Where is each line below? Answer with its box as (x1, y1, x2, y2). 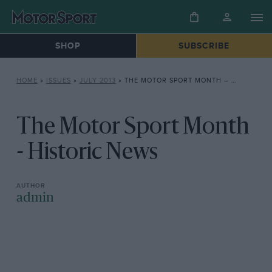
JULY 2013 (79, 76, 116, 85)
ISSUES (46, 76, 71, 85)
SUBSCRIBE (178, 41, 230, 52)
